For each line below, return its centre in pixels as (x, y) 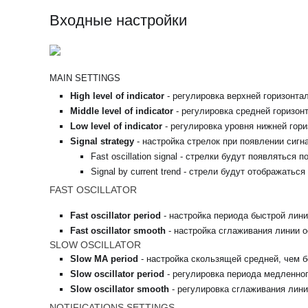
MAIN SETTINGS (85, 78)
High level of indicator (119, 96)
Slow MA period (106, 259)
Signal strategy (102, 142)
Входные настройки (119, 20)
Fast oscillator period (117, 216)
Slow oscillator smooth (120, 289)
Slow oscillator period (119, 274)
